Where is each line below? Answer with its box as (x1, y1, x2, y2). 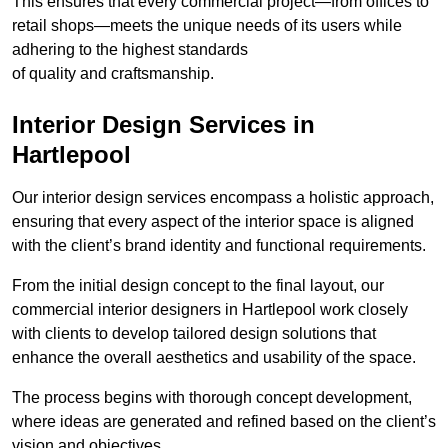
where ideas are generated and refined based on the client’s (12, 413, 436, 431)
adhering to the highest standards (12, 41, 248, 59)
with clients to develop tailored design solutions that (12, 325, 376, 343)
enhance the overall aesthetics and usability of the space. (12, 349, 416, 367)
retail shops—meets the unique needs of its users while (12, 17, 402, 35)
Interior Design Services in (12, 111, 315, 139)
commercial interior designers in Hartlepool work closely (12, 301, 408, 319)
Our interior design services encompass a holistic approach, (12, 189, 434, 207)
